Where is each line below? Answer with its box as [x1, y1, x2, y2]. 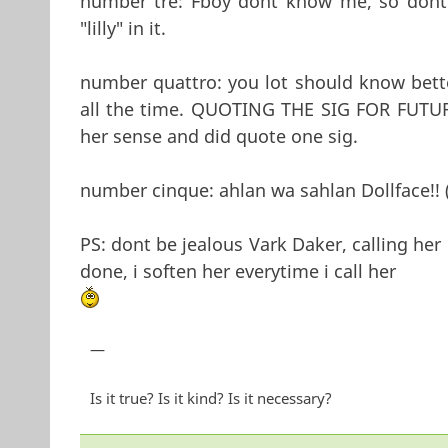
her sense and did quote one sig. [79, 123, 358, 148]
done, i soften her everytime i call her [79, 258, 396, 283]
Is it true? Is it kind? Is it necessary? [89, 388, 332, 409]
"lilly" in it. [79, 15, 166, 40]
